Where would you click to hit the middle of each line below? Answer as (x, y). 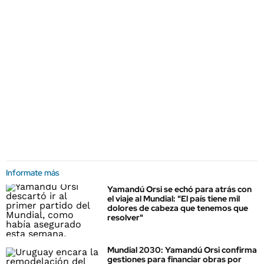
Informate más (33, 173)
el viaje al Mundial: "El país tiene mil (174, 199)
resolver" (125, 217)
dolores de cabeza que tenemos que (178, 208)
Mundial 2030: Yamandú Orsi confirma (182, 250)
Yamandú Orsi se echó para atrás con (179, 189)
